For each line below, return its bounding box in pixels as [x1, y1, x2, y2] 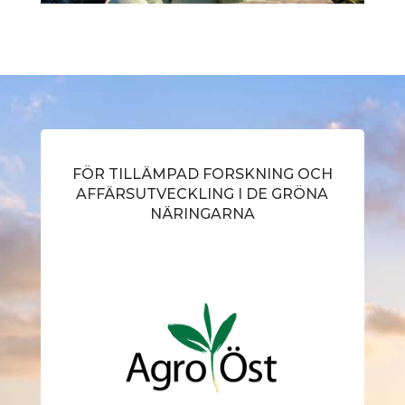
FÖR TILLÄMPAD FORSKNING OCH [71, 165, 333, 183]
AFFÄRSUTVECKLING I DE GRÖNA [76, 184, 329, 202]
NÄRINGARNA [149, 204, 255, 222]
